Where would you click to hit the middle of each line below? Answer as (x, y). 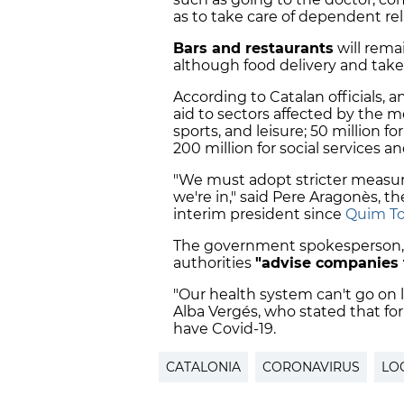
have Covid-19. (225, 329)
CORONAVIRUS (311, 367)
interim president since (259, 215)
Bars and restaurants (253, 49)
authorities (214, 263)
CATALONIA (203, 367)
